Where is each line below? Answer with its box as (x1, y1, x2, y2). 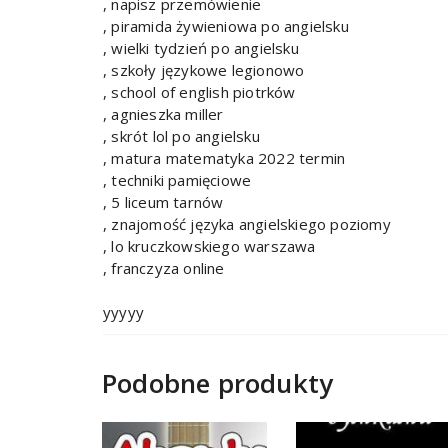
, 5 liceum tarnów (103, 192, 224, 213)
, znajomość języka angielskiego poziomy (103, 214, 391, 235)
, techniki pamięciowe (103, 170, 252, 191)
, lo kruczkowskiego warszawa (103, 236, 316, 257)
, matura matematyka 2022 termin (103, 148, 346, 169)
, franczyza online (103, 258, 225, 279)
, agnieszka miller (103, 104, 224, 125)
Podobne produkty (102, 365, 334, 402)
